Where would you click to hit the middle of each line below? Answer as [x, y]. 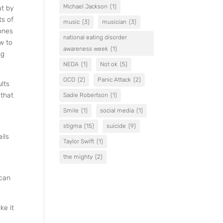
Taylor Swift [79, 141]
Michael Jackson [86, 6]
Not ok [109, 64]
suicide [116, 126]
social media [117, 111]
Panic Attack [114, 80]
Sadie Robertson [86, 95]
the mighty [78, 157]
